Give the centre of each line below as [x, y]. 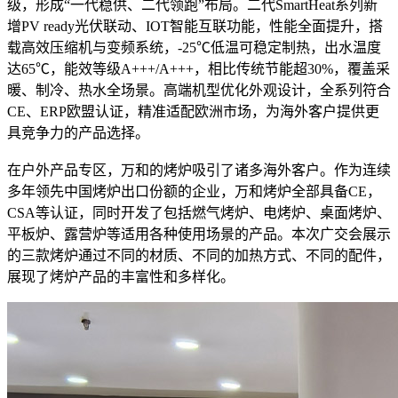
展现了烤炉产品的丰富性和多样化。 [121, 276]
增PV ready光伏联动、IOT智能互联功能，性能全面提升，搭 [195, 26]
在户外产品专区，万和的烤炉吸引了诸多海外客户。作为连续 [199, 170]
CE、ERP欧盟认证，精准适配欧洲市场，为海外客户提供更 [193, 111]
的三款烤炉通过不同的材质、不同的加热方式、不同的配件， [199, 255]
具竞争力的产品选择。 [78, 132]
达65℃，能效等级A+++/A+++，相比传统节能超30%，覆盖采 [199, 68]
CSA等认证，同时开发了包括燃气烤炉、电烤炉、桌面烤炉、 [199, 212]
